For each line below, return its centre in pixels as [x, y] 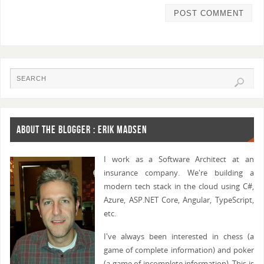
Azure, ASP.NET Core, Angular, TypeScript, [179, 200]
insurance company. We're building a [179, 173]
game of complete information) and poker [179, 250]
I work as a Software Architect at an [179, 160]
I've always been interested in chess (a [179, 236]
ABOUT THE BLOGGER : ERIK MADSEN [82, 130]
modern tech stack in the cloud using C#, [179, 187]
